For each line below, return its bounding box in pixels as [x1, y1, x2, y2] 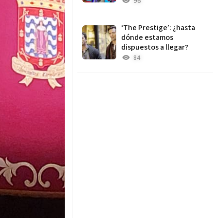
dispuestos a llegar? [121, 42, 189, 52]
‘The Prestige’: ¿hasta [121, 22, 196, 33]
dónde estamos [121, 32, 174, 42]
